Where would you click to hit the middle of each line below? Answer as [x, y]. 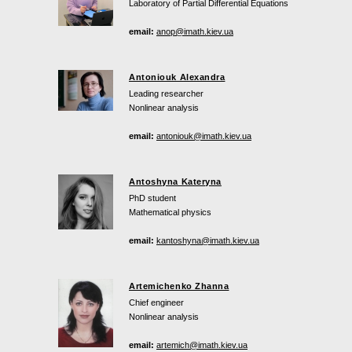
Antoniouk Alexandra [177, 77]
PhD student [152, 198]
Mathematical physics [170, 213]
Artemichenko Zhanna [179, 286]
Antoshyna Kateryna [175, 182]
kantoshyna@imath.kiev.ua [208, 241]
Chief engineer [156, 303]
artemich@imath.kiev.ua [202, 345]
